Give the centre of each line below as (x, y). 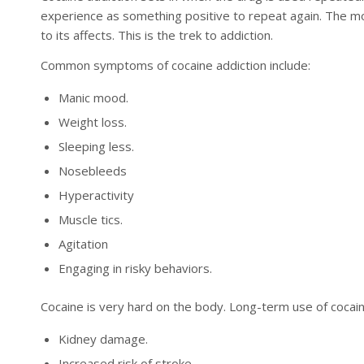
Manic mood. (93, 97)
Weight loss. (93, 121)
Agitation (83, 243)
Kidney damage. (103, 338)
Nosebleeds (93, 170)
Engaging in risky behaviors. (135, 268)
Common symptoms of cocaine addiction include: (175, 65)
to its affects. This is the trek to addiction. (157, 35)
